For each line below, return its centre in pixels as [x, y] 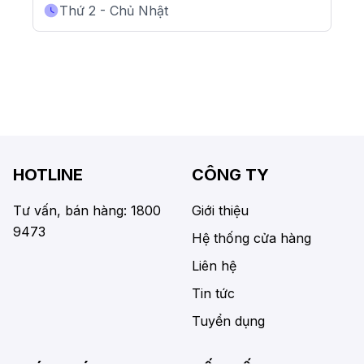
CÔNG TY [230, 175]
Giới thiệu [220, 211]
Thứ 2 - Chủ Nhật [114, 11]
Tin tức [213, 294]
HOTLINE [48, 175]
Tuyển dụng [228, 321]
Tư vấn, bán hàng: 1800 [87, 211]
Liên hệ [214, 266]
